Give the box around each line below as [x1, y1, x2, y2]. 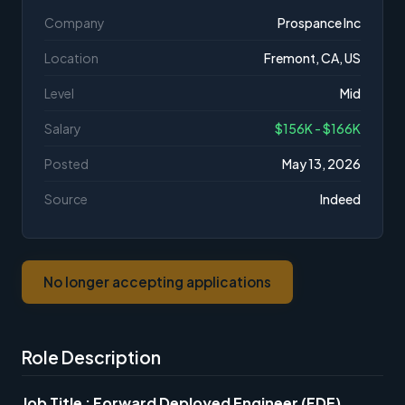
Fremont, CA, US [264, 50, 361, 67]
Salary [44, 120, 81, 137]
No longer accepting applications [43, 273, 271, 291]
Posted [44, 155, 89, 173]
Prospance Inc [278, 14, 361, 32]
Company [44, 14, 105, 32]
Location [44, 50, 99, 67]
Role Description [22, 346, 161, 369]
